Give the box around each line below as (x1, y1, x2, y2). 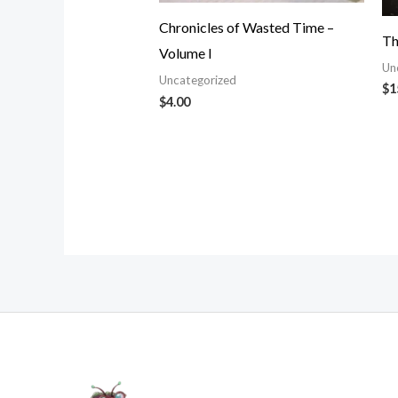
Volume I (158, 44, 212, 61)
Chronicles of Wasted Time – (158, 18, 334, 36)
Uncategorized (158, 72, 236, 87)
